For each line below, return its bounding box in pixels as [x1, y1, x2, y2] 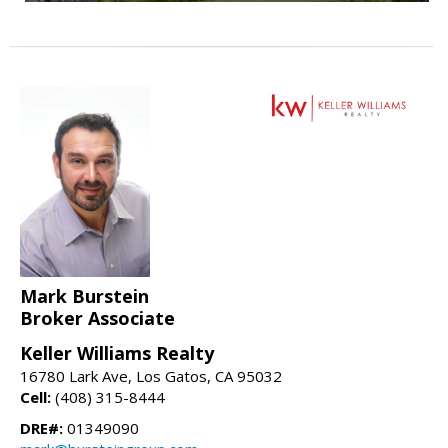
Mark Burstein [20, 283, 149, 308]
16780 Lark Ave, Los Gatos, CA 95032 [20, 365, 282, 386]
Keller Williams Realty [20, 340, 214, 365]
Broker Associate [20, 305, 175, 330]
